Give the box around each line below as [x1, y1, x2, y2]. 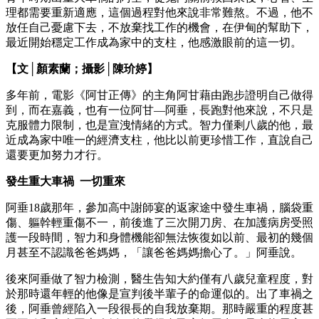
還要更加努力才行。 [6, 148, 108, 161]
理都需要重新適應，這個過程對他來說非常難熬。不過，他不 [6, 6, 313, 19]
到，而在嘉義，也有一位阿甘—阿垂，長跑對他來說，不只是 [6, 103, 313, 116]
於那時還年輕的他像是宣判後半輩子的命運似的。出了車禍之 [6, 287, 313, 300]
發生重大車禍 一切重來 [6, 174, 125, 187]
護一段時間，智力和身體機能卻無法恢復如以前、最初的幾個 [6, 231, 313, 244]
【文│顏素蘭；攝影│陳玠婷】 [6, 62, 158, 75]
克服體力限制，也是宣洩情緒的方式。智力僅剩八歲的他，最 [6, 118, 313, 131]
